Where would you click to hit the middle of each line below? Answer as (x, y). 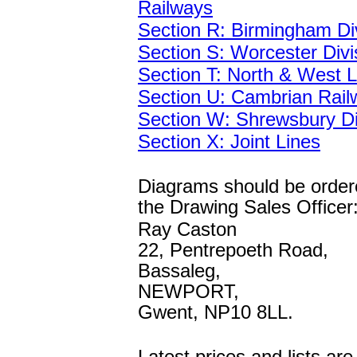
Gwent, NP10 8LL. (216, 312)
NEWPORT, (188, 291)
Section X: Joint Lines (229, 141)
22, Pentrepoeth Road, (233, 250)
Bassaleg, (179, 271)
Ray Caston (187, 229)
